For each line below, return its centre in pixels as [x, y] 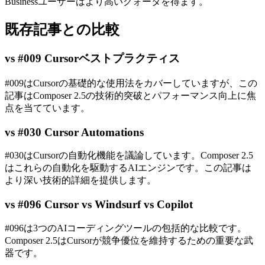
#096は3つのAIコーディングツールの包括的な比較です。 [126, 228]
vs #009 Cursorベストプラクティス [92, 59]
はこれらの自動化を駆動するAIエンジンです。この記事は [128, 168]
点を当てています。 [47, 108]
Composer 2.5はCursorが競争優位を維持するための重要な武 [129, 240]
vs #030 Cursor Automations [74, 132]
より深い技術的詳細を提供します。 [80, 180]
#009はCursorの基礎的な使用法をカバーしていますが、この [131, 83]
